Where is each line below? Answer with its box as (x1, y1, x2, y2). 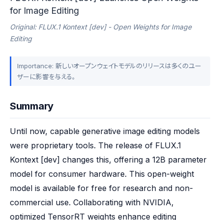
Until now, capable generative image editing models (10, 126, 200, 136)
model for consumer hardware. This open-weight (10, 169, 194, 179)
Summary (10, 100, 54, 112)
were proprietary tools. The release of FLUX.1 (10, 140, 181, 150)
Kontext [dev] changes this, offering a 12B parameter (10, 155, 207, 165)
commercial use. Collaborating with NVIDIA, (10, 197, 174, 207)
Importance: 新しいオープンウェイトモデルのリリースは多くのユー (17, 62, 201, 70)
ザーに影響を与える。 (17, 73, 76, 81)
